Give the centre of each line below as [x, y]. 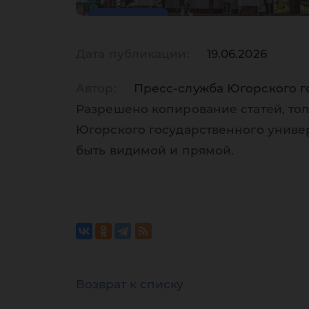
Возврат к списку [130, 284]
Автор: [96, 88]
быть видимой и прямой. [155, 150]
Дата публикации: [133, 54]
